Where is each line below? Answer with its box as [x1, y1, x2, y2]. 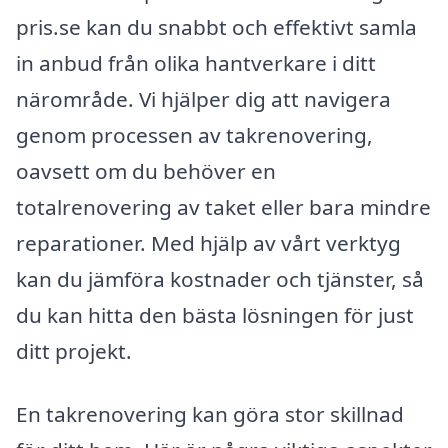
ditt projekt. [16, 336, 132, 365]
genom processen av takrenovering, [16, 120, 373, 149]
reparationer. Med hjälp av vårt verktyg [16, 228, 401, 257]
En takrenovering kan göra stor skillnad [16, 400, 404, 429]
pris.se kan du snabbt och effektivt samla [16, 12, 417, 41]
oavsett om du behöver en [16, 156, 276, 185]
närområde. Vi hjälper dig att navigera [16, 84, 391, 113]
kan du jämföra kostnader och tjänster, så [16, 264, 424, 293]
